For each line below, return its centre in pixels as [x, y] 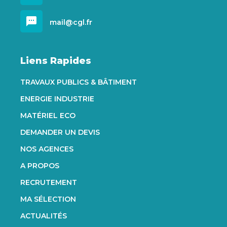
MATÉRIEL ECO [48, 116]
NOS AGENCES [47, 149]
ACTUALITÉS [44, 216]
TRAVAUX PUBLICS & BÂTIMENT [79, 82]
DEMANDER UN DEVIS [60, 132]
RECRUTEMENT [49, 182]
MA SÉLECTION [48, 199]
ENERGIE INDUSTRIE [57, 99]
